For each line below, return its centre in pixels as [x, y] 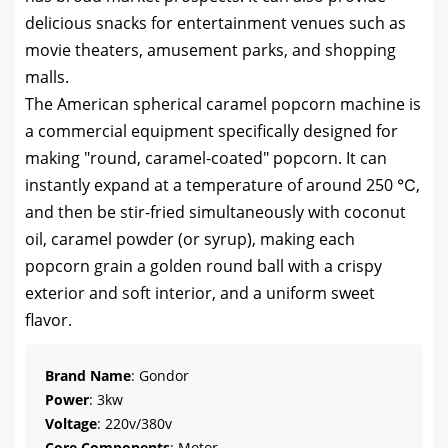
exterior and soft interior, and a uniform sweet [200, 293]
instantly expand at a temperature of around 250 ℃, [222, 185]
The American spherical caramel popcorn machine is [223, 104]
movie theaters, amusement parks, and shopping [210, 50]
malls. [47, 77]
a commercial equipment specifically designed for [211, 131]
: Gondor [160, 375]
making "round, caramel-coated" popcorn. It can [206, 158]
